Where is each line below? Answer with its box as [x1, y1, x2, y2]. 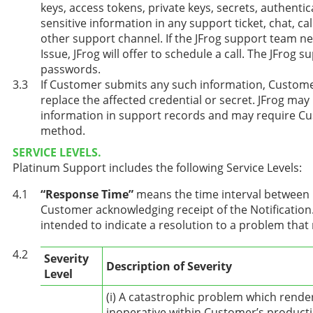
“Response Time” [41, 187, 133, 203]
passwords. [41, 61, 101, 77]
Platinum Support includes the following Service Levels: [13, 160, 302, 176]
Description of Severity [106, 259, 232, 275]
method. [41, 122, 85, 138]
